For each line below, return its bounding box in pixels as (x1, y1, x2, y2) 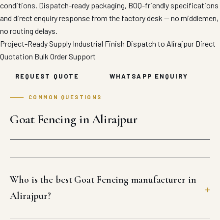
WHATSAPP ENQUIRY (110, 72, 189, 80)
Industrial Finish (73, 39, 125, 48)
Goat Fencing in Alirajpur (10, 111, 137, 127)
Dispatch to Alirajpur (126, 39, 194, 48)
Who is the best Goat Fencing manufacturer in (10, 174, 196, 186)
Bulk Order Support (34, 52, 96, 61)
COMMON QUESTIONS (28, 94, 102, 100)
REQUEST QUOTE (15, 72, 80, 80)
